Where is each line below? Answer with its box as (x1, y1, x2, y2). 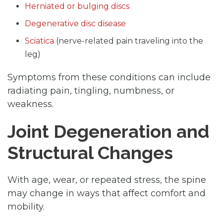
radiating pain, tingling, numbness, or (7, 85, 174, 96)
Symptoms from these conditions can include (7, 71, 211, 83)
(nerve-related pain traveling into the (54, 36, 203, 46)
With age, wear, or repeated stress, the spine (7, 174, 206, 185)
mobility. (7, 201, 45, 212)
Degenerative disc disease (25, 18, 126, 28)
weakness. (7, 98, 54, 110)
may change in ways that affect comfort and (7, 187, 206, 199)
